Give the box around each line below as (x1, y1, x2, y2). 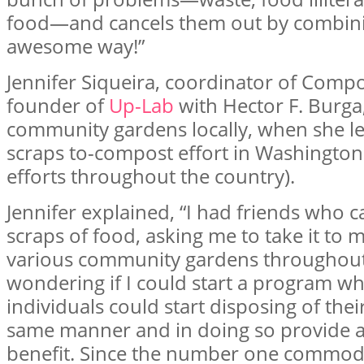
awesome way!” (6, 32, 145, 59)
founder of (6, 91, 109, 119)
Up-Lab (109, 91, 174, 119)
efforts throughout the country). (6, 162, 295, 189)
